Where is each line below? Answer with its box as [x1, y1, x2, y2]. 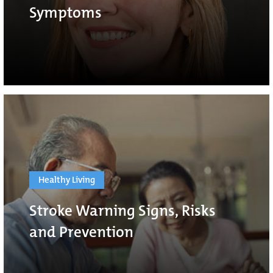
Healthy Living [38, 174, 95, 186]
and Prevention [29, 222, 133, 243]
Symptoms [29, 2, 102, 23]
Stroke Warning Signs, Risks [29, 200, 216, 221]
